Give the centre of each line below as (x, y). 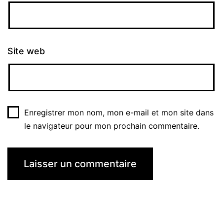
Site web (26, 51)
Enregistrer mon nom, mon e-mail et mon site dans (119, 112)
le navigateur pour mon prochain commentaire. (111, 126)
